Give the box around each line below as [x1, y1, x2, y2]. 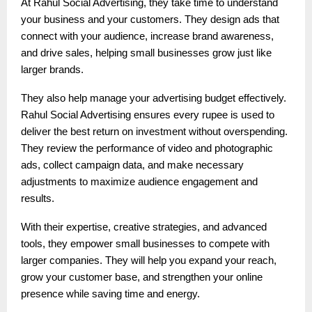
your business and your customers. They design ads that [21, 13, 279, 25]
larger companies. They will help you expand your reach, [21, 254, 276, 266]
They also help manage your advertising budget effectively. [21, 92, 286, 104]
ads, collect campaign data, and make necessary [21, 159, 244, 171]
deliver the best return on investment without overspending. [21, 125, 288, 137]
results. [21, 192, 54, 204]
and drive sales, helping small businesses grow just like [21, 47, 272, 58]
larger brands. [21, 63, 84, 75]
